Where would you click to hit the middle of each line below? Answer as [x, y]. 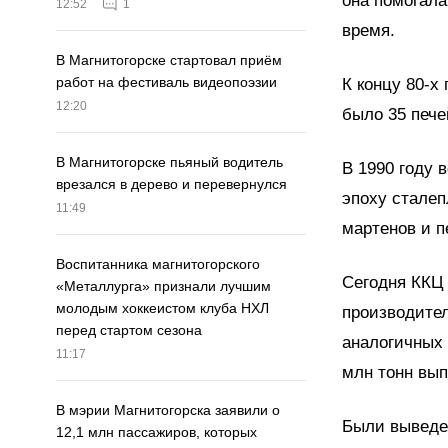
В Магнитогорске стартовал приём [169, 60]
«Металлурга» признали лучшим [163, 286]
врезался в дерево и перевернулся [171, 184]
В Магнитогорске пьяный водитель [169, 162]
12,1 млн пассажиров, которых [156, 432]
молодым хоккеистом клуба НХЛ [162, 308]
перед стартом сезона [129, 330]
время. [368, 30]
